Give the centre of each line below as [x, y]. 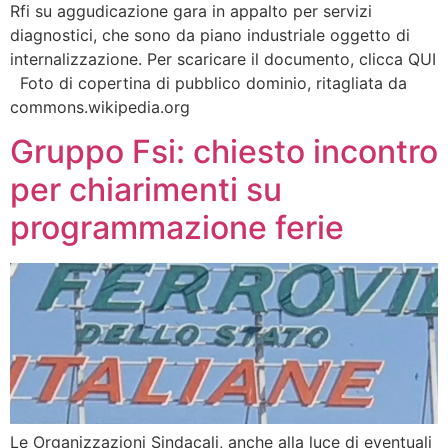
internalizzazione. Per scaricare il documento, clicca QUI [223, 58]
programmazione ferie [177, 228]
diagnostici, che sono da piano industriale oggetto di [210, 34]
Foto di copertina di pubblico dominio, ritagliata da [208, 82]
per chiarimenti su [146, 190]
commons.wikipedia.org [100, 106]
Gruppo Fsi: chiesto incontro [224, 152]
